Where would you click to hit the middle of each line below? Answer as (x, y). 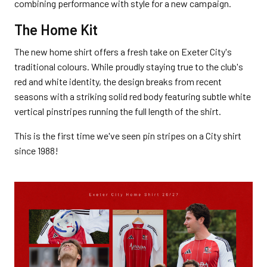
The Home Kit (56, 30)
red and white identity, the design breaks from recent (118, 81)
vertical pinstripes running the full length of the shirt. (118, 111)
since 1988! (36, 150)
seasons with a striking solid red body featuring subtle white (133, 96)
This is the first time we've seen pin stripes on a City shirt (128, 136)
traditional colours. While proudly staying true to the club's (129, 66)
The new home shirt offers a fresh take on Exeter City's (123, 52)
